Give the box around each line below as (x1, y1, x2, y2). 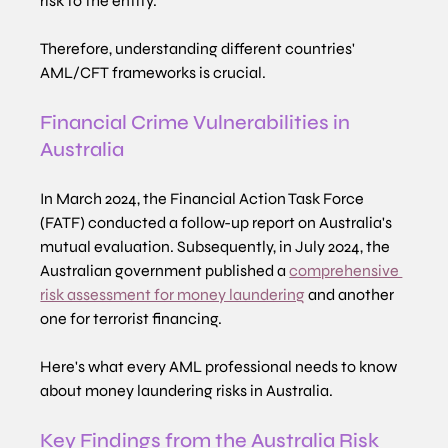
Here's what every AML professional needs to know (40, 357, 401, 377)
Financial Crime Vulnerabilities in (40, 110, 355, 136)
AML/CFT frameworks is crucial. (40, 63, 267, 83)
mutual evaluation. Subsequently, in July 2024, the (40, 237, 394, 257)
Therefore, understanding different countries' (40, 39, 359, 59)
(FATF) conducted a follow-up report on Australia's (40, 213, 396, 233)
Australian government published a (40, 261, 290, 281)
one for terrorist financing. (40, 309, 223, 329)
